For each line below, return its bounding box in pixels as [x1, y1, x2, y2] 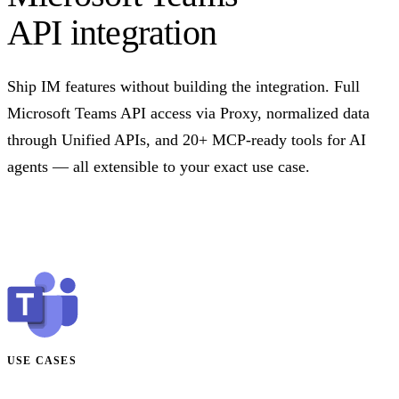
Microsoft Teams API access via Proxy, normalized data [7, 103, 370, 122]
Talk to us [28, 213, 78, 227]
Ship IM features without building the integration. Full [7, 77, 360, 95]
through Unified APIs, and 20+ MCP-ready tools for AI [7, 130, 366, 149]
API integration [7, 12, 216, 53]
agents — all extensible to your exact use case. [7, 157, 310, 175]
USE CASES [7, 354, 77, 367]
